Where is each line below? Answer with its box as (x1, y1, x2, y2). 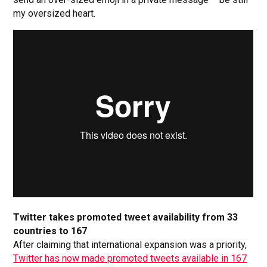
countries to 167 (13, 225, 88, 237)
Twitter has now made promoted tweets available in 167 (13, 253, 247, 265)
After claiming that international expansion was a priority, (13, 239, 247, 251)
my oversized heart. (13, 8, 96, 20)
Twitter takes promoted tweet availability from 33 (13, 212, 238, 223)
